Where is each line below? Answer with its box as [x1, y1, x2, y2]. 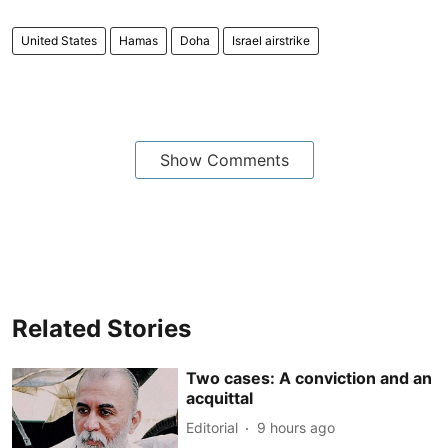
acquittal [186, 387, 254, 408]
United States [21, 32, 97, 48]
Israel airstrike [232, 32, 310, 48]
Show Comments [159, 149, 289, 170]
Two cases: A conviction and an [186, 367, 433, 388]
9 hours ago [257, 419, 336, 436]
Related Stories [12, 313, 191, 343]
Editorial [186, 419, 239, 436]
